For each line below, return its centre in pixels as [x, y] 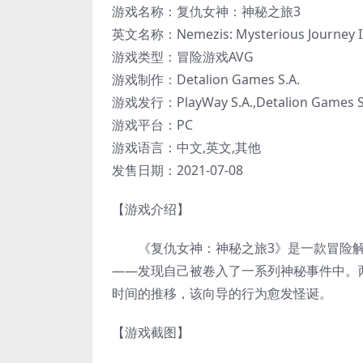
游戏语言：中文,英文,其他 [186, 148]
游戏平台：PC [152, 125]
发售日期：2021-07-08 [177, 171]
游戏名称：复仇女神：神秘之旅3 [206, 12]
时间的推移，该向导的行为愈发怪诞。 [222, 294]
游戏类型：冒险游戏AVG [183, 57]
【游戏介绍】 [151, 209]
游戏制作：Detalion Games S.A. [206, 80]
